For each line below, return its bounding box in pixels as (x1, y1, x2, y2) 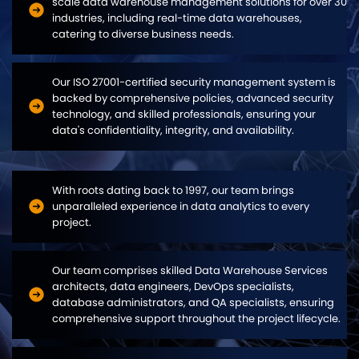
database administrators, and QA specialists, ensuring (52, 294, 334, 310)
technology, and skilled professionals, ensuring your (52, 106, 316, 122)
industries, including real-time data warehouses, (52, 10, 302, 26)
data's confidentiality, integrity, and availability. (52, 122, 294, 138)
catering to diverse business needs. (52, 26, 234, 42)
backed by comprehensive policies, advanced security (52, 90, 333, 106)
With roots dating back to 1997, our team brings (52, 182, 294, 198)
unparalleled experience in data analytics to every (52, 198, 309, 214)
